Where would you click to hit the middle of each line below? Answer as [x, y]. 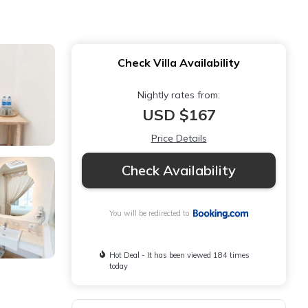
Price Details [179, 138]
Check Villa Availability [179, 63]
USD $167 [179, 115]
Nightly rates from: [179, 95]
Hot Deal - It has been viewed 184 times [180, 255]
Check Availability [179, 170]
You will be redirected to [152, 213]
